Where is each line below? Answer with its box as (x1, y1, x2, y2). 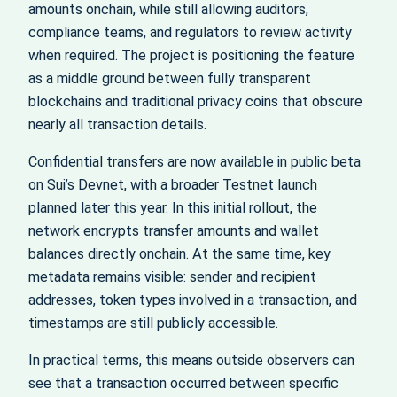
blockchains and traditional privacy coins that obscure (28, 92, 362, 110)
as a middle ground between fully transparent (28, 69, 311, 87)
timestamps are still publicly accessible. (28, 314, 278, 331)
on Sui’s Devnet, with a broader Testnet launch (28, 175, 317, 193)
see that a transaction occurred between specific (28, 375, 339, 393)
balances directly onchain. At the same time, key (28, 245, 331, 262)
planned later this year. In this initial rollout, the (28, 198, 317, 216)
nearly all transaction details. (28, 115, 206, 133)
